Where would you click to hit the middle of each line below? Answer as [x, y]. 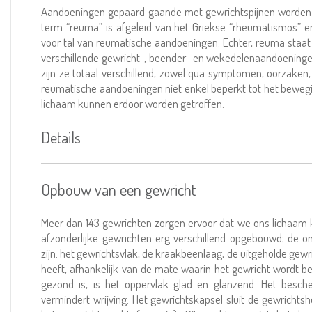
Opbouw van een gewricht [119, 189]
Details [61, 137]
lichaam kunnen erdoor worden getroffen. [133, 103]
